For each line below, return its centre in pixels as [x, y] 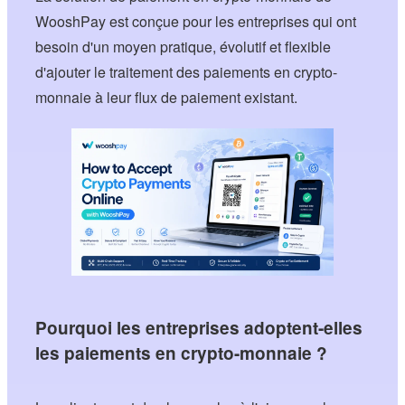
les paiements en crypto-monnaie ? [182, 353]
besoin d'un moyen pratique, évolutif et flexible [184, 47]
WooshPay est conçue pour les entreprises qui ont [196, 22]
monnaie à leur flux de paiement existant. [167, 98]
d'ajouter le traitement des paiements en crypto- [187, 72]
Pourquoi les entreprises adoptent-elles [199, 328]
